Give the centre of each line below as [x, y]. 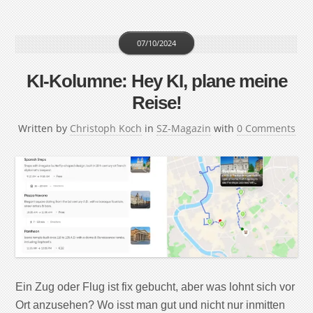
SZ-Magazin [183, 129]
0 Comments [266, 129]
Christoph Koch [105, 129]
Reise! [156, 103]
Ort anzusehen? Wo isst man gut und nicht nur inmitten [151, 305]
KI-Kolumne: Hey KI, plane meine [156, 81]
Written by [44, 129]
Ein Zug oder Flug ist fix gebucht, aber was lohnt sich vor [155, 286]
